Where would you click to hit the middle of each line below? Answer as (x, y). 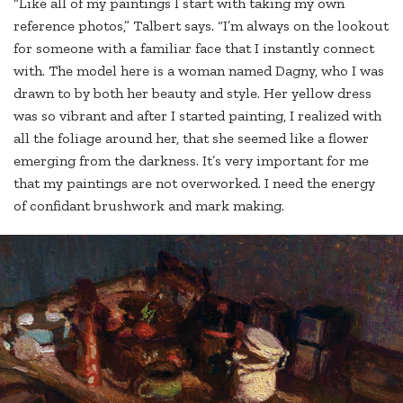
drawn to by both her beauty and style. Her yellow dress (193, 94)
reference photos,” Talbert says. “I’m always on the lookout (201, 26)
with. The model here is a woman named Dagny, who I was (199, 71)
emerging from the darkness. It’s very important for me (191, 161)
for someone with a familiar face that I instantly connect (194, 49)
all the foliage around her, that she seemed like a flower (191, 139)
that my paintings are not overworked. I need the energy (194, 184)
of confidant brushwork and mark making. (149, 206)
